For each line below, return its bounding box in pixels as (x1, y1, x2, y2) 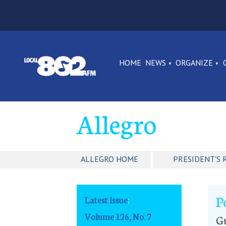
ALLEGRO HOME (81, 154, 138, 164)
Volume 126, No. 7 (85, 209, 151, 222)
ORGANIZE (176, 58, 213, 68)
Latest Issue (85, 193, 128, 206)
